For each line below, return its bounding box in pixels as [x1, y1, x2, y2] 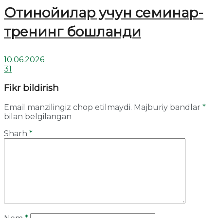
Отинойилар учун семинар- [4, 4, 203, 21]
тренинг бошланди [4, 23, 141, 40]
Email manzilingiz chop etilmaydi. [4, 102, 132, 112]
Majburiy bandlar [134, 102, 202, 112]
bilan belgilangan [4, 111, 72, 121]
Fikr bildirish [4, 82, 59, 94]
